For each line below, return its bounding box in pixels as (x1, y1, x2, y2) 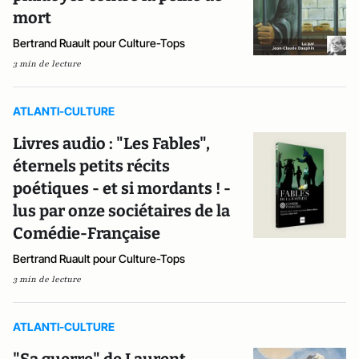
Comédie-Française (13, 224, 160, 244)
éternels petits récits (13, 156, 170, 176)
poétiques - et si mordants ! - (13, 179, 231, 199)
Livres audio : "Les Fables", (13, 134, 210, 154)
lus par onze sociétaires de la (13, 201, 230, 221)
